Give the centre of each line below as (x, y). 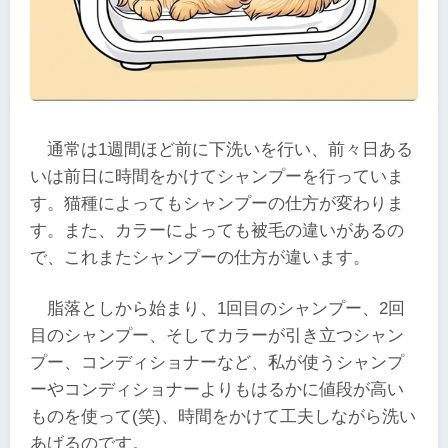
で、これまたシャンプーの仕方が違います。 (200, 257)
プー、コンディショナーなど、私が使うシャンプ (217, 363)
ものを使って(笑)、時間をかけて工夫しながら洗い (223, 417)
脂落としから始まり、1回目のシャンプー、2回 (226, 309)
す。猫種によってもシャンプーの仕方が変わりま (217, 203)
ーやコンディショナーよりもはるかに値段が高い (217, 390)
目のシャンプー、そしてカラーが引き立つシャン (217, 336)
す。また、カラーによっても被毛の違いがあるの (217, 230)
